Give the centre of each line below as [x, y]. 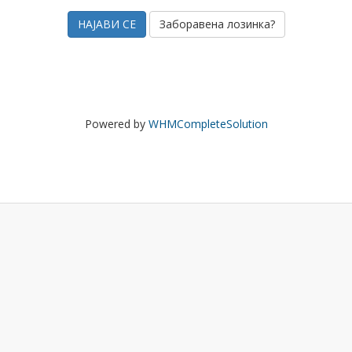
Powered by [116, 124]
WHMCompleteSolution [208, 124]
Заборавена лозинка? [217, 24]
